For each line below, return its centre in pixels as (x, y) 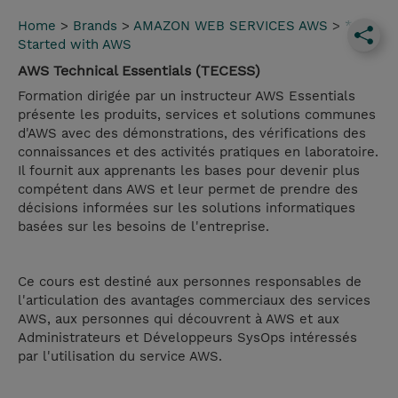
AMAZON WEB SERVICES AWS (231, 26)
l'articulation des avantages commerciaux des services (194, 301)
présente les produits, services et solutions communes (197, 115)
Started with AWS (75, 45)
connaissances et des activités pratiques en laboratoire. (198, 152)
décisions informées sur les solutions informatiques (187, 208)
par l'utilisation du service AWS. (120, 357)
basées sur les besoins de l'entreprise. (143, 227)
